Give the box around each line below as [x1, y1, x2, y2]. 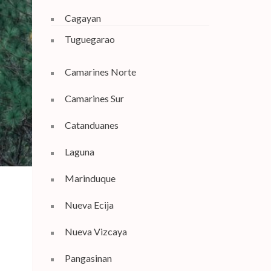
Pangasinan [64, 252, 112, 264]
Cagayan [64, 11, 101, 24]
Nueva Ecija [64, 198, 114, 211]
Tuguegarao [64, 33, 115, 45]
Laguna [64, 145, 94, 157]
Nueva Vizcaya [64, 225, 127, 237]
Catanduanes [64, 119, 119, 131]
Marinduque [64, 172, 116, 184]
